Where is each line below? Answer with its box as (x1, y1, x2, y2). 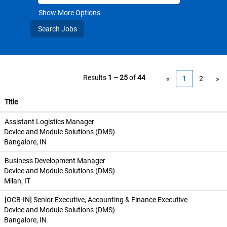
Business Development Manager (5, 157, 105, 165)
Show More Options (39, 9, 100, 17)
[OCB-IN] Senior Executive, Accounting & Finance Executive (5, 196, 187, 204)
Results (83, 73, 108, 82)
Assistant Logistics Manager (5, 118, 94, 126)
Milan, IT (4, 177, 30, 185)
